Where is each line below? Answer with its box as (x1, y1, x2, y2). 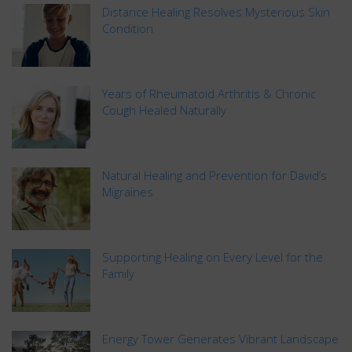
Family (102, 265, 134, 281)
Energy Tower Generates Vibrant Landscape (102, 330, 339, 346)
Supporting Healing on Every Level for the (102, 248, 323, 265)
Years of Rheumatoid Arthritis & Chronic (102, 85, 316, 101)
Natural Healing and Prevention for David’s (102, 167, 327, 183)
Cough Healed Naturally (102, 101, 226, 118)
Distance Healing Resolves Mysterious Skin (102, 3, 330, 20)
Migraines (102, 183, 153, 200)
